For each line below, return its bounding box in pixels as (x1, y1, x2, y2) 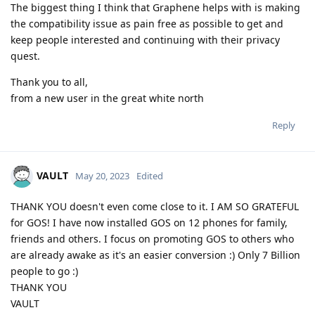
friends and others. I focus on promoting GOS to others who (11, 232, 294, 246)
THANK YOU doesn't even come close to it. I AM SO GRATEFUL (11, 200, 299, 214)
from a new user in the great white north (11, 91, 204, 105)
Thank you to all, (11, 75, 88, 89)
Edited (136, 169, 163, 183)
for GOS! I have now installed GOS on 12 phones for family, (11, 216, 288, 230)
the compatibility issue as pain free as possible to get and (11, 17, 283, 31)
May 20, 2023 (75, 169, 129, 183)
